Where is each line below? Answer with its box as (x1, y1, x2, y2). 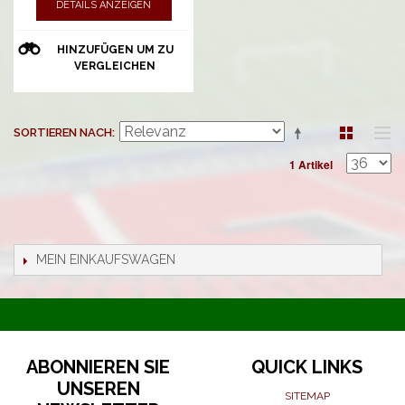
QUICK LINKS (251, 356, 363, 379)
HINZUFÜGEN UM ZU (56, 43, 174, 57)
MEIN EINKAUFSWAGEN (36, 252, 175, 268)
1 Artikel (289, 156, 333, 174)
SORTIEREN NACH (14, 126, 112, 140)
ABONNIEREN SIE (26, 356, 170, 379)
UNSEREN (56, 378, 140, 400)
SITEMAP (284, 390, 330, 403)
